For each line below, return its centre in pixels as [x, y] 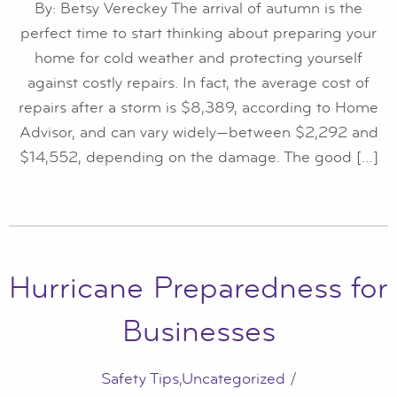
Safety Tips [140, 378]
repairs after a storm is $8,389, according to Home [198, 108]
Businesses [198, 331]
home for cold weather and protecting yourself [198, 58]
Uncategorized [233, 378]
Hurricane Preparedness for [198, 288]
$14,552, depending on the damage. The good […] [198, 158]
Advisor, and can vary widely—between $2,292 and [198, 133]
